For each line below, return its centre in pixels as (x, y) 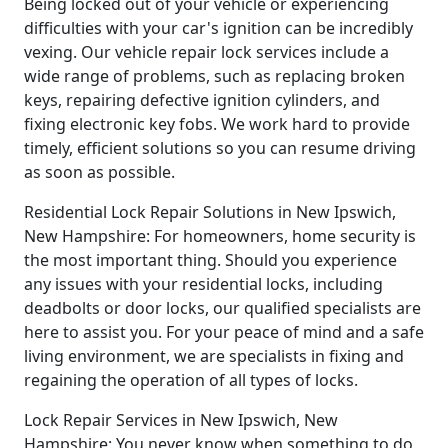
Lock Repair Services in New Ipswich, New (181, 419)
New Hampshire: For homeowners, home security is (220, 235)
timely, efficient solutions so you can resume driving (220, 147)
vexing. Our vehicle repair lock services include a (206, 51)
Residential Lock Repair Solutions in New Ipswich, (210, 211)
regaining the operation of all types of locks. (191, 379)
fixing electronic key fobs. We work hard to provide (217, 123)
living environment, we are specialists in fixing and (214, 355)
